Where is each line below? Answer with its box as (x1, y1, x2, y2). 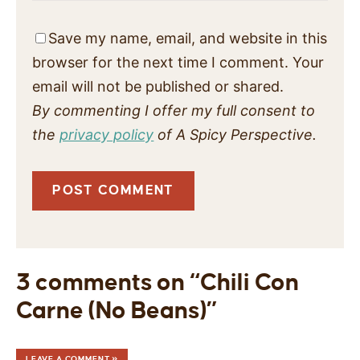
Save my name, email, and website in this (48, 29, 328, 47)
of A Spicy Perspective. (153, 125, 317, 143)
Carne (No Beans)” (16, 297, 217, 323)
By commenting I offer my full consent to (32, 101, 316, 119)
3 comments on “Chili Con (16, 268, 299, 295)
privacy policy (59, 125, 154, 143)
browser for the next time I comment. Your (32, 53, 325, 71)
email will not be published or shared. (32, 77, 284, 95)
